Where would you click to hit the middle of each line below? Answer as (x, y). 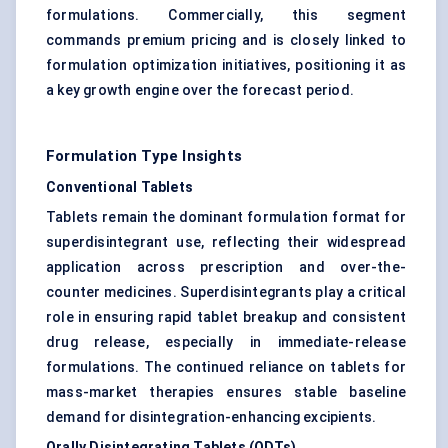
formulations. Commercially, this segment (226, 15)
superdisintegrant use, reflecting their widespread (226, 242)
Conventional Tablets (119, 187)
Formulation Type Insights (144, 156)
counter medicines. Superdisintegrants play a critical (226, 292)
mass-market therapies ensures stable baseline (226, 392)
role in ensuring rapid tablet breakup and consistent (226, 317)
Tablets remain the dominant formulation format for (226, 217)
